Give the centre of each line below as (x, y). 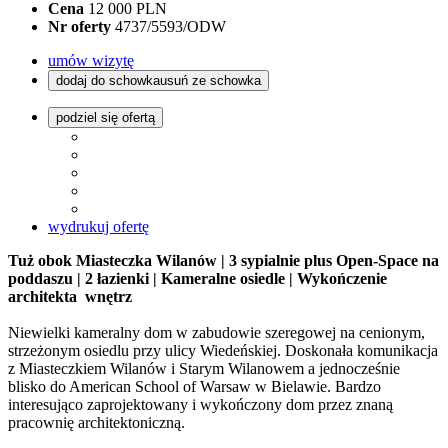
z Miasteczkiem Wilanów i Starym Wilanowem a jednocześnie (204, 369)
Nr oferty (79, 27)
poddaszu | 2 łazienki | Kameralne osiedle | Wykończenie (197, 279)
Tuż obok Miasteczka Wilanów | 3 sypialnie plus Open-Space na (223, 261)
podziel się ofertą (105, 118)
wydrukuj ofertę (98, 227)
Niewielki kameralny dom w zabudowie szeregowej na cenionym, (216, 333)
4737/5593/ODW (170, 27)
